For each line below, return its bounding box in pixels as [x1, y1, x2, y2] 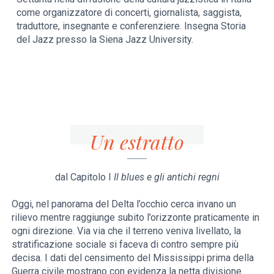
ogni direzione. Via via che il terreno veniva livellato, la [12, 224, 242, 237]
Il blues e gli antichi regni [113, 171, 220, 183]
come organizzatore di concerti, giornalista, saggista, [17, 7, 242, 19]
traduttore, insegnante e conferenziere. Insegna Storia [17, 20, 246, 32]
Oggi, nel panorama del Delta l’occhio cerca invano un [12, 198, 237, 210]
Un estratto [90, 128, 184, 155]
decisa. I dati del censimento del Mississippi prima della [12, 251, 254, 264]
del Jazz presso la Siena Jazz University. [17, 34, 194, 46]
